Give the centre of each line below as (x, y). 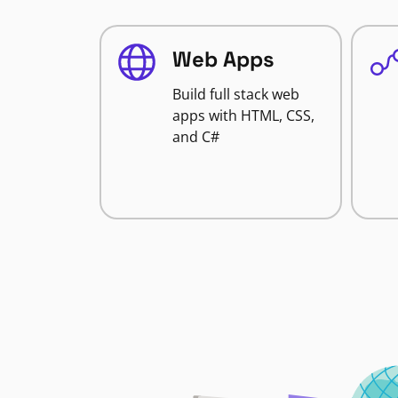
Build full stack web (236, 94)
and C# (196, 137)
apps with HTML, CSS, (243, 115)
